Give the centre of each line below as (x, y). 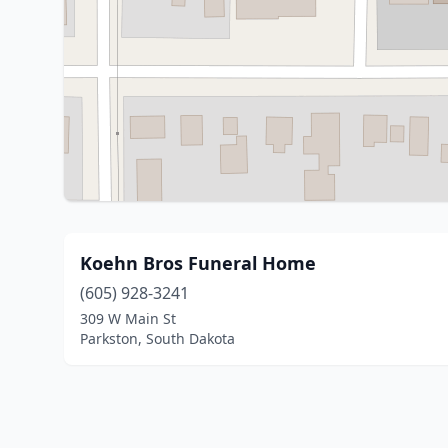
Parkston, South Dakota (157, 338)
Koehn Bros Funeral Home (198, 263)
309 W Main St (128, 318)
